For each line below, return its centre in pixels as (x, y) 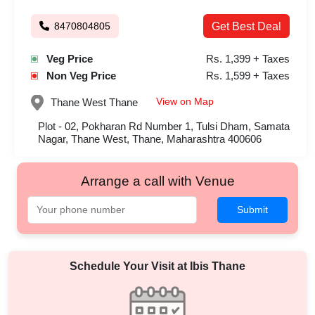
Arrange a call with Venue (157, 180)
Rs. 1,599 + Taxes (248, 76)
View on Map (185, 102)
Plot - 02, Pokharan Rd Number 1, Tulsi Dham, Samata (164, 126)
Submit (252, 209)
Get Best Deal (246, 26)
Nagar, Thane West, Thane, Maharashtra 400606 (150, 139)
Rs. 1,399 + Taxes (248, 59)
